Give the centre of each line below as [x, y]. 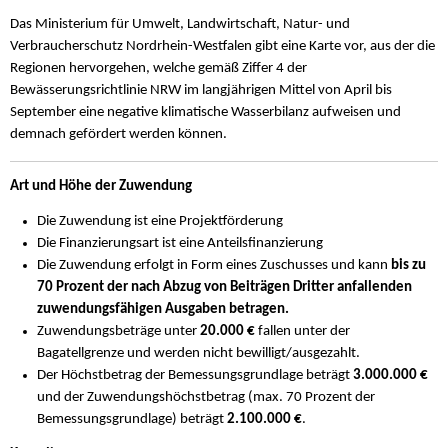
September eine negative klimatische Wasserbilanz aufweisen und [205, 113]
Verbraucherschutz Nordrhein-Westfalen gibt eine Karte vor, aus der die [222, 47]
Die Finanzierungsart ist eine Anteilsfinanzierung [180, 243]
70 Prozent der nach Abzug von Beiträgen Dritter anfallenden [225, 287]
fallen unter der [303, 331]
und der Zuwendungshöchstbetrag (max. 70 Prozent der [206, 397]
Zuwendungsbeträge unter [119, 331]
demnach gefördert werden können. [118, 135]
